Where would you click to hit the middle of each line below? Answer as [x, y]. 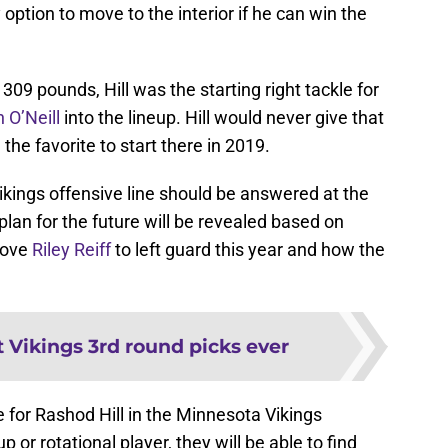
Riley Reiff [71, 260]
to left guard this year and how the [248, 260]
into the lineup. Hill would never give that [222, 128]
